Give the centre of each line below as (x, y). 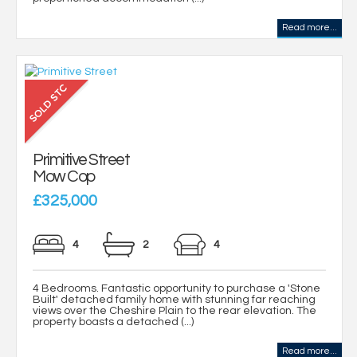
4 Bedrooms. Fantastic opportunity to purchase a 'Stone (177, 289)
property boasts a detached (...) (113, 322)
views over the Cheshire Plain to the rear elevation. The (175, 311)
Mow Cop (64, 177)
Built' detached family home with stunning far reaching (174, 300)
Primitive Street (81, 160)
